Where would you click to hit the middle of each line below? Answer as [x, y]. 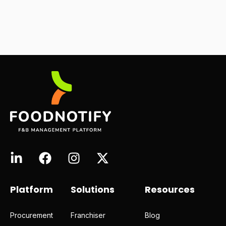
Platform [32, 190]
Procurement [32, 215]
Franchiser [88, 215]
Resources [170, 190]
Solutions [93, 190]
